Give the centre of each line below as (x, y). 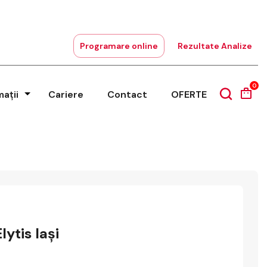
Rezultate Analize (215, 46)
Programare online (119, 46)
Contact (127, 94)
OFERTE (189, 94)
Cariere (66, 94)
